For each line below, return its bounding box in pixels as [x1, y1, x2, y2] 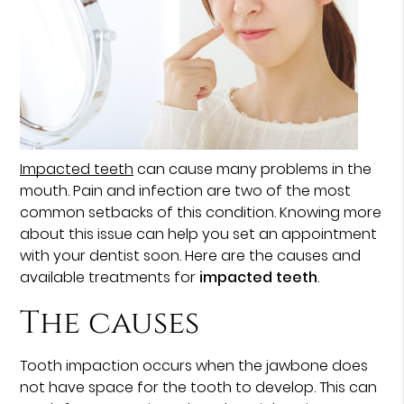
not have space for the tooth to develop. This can [20, 376, 378, 398]
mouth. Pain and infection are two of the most [20, 179, 352, 201]
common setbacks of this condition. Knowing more [20, 201, 382, 223]
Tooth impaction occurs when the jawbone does [20, 354, 369, 376]
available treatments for [20, 266, 200, 288]
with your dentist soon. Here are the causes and [20, 244, 362, 266]
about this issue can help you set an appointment [20, 223, 378, 244]
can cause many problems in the [133, 158, 372, 179]
